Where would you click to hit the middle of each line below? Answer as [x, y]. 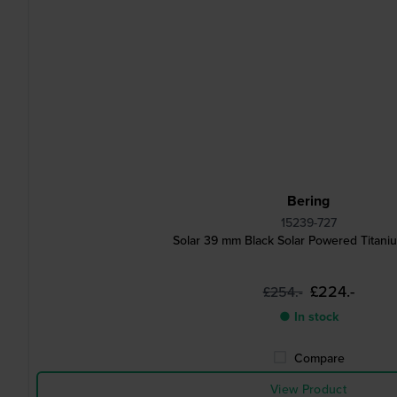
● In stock [308, 316]
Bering [308, 201]
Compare [319, 358]
